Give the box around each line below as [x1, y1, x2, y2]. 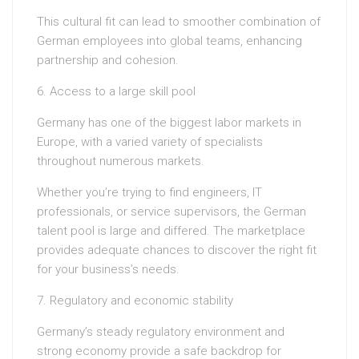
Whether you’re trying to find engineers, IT [37, 185, 262, 200]
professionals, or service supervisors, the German [37, 204, 306, 220]
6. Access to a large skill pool [37, 84, 196, 99]
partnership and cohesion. [37, 53, 179, 68]
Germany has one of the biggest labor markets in [37, 115, 301, 131]
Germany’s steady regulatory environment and [37, 325, 284, 340]
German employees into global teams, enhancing [37, 34, 302, 49]
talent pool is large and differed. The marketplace [37, 224, 305, 239]
